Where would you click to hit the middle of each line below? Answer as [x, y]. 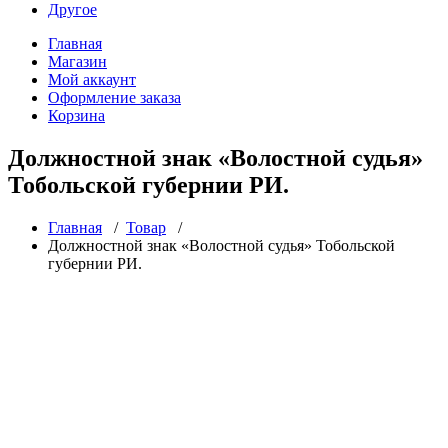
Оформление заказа [114, 97]
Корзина [76, 115]
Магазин [77, 61]
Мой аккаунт [92, 79]
